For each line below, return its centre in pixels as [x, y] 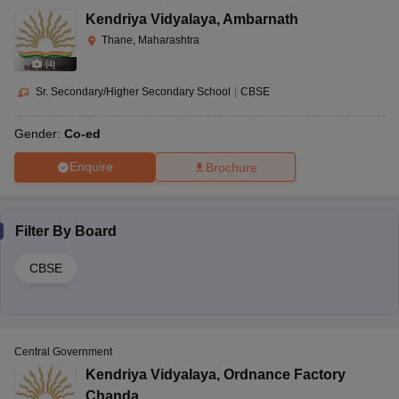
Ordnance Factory [285, 374]
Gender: [39, 133]
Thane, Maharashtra [151, 40]
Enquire [91, 167]
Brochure [232, 167]
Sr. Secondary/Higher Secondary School [133, 91]
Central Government [63, 351]
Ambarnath [261, 19]
